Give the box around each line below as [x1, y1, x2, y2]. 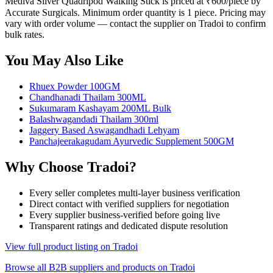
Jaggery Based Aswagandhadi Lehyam [29, 124, 179, 135]
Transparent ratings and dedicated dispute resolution [29, 220, 228, 231]
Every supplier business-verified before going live [29, 209, 220, 220]
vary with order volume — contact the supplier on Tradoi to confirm [5, 18, 266, 29]
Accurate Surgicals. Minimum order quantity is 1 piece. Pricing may [5, 7, 266, 18]
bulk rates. [5, 29, 44, 40]
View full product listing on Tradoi [5, 241, 138, 252]
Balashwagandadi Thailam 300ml [29, 113, 158, 124]
